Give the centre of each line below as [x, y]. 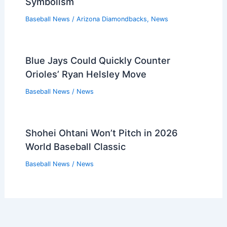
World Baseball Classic [75, 146]
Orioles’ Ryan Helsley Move [86, 74]
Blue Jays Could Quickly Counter [98, 60]
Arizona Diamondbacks [111, 19]
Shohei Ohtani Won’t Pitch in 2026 [101, 133]
